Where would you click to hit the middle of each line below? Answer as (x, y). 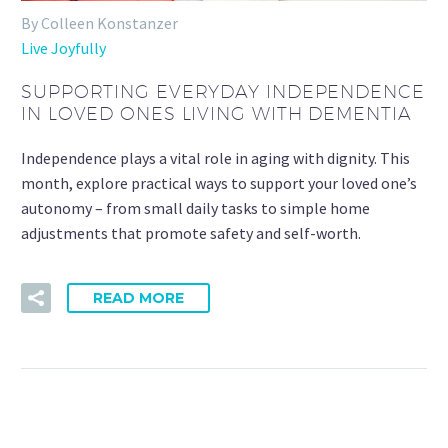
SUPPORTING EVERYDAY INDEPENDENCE (223, 92)
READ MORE (138, 298)
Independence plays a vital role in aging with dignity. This (215, 157)
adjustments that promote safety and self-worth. (191, 232)
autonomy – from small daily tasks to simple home (195, 207)
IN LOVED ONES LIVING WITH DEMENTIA (216, 114)
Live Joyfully (63, 48)
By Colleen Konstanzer (99, 23)
